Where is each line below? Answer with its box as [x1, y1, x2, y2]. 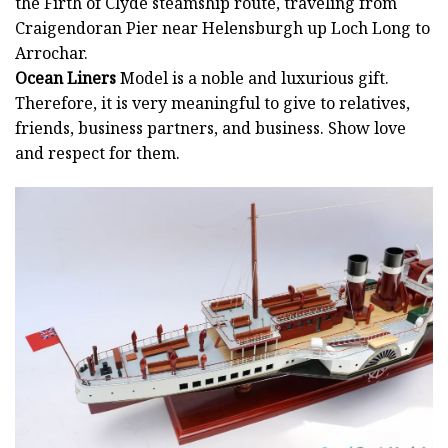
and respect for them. [15, 142, 180, 165]
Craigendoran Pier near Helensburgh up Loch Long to [15, 17, 430, 40]
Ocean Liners [15, 67, 116, 90]
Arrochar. [15, 42, 88, 65]
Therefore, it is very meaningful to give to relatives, [15, 92, 410, 115]
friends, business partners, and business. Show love [15, 117, 406, 140]
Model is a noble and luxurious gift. [116, 67, 389, 90]
